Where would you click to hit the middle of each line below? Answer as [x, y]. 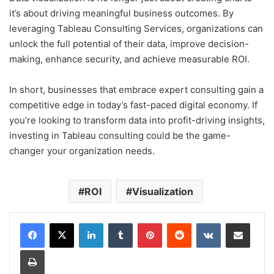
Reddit [203, 223]
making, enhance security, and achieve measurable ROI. [129, 59]
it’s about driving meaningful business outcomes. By [121, 13]
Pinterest [179, 223]
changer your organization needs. [82, 151]
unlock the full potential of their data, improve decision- [129, 44]
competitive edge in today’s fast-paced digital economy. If [133, 105]
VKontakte [240, 223]
